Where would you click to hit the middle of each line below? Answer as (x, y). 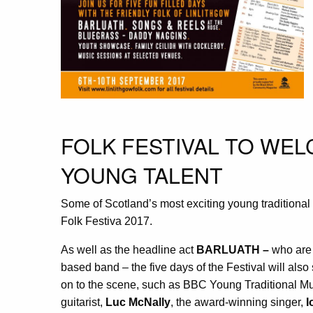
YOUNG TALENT (142, 174)
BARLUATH (228, 249)
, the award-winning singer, (237, 302)
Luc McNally (138, 302)
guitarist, (83, 302)
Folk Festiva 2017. (107, 221)
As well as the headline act (129, 249)
